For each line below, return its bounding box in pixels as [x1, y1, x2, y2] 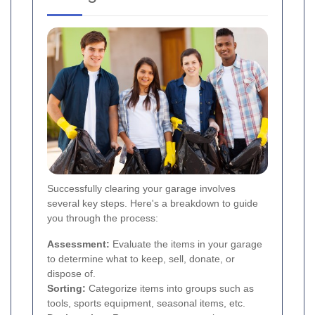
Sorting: [47, 282, 86, 294]
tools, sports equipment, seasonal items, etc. [47, 297, 245, 309]
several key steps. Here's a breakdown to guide [47, 197, 258, 209]
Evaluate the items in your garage [110, 238, 262, 250]
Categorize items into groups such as [86, 282, 254, 294]
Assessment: [47, 238, 110, 250]
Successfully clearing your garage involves [47, 182, 236, 194]
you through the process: [47, 212, 158, 224]
